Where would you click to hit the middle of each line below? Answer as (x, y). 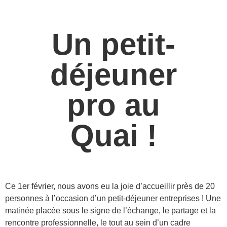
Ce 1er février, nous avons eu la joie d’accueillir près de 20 (110, 186)
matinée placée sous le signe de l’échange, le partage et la (110, 211)
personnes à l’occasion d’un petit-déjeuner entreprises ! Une (113, 199)
